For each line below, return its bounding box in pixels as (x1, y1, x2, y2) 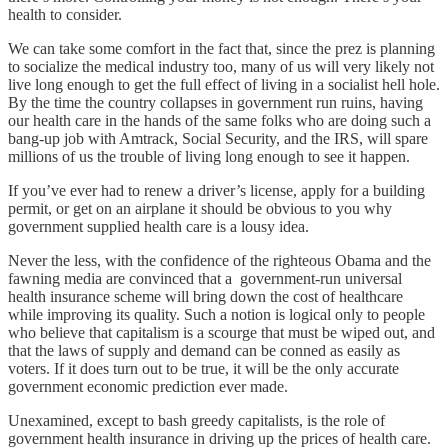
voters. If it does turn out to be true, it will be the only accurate (8, 359, 399, 377)
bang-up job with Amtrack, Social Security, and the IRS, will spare (8, 129, 428, 147)
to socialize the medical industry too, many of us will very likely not (8, 57, 434, 75)
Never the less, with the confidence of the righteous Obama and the (8, 251, 431, 269)
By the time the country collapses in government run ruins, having (8, 93, 423, 111)
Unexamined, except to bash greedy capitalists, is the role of (8, 411, 385, 429)
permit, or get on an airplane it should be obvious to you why (8, 199, 392, 217)
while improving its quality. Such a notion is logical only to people (8, 305, 425, 323)
